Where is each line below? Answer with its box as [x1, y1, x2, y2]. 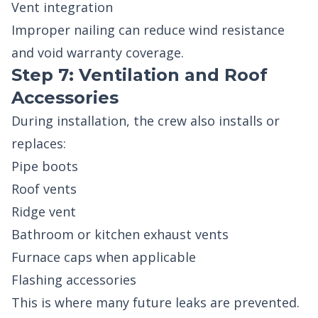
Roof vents [11, 180, 77, 197]
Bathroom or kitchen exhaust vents [11, 226, 229, 243]
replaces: [11, 135, 66, 152]
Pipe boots [11, 158, 78, 175]
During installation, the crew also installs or [11, 112, 280, 129]
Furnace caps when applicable [11, 248, 196, 265]
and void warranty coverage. [11, 44, 184, 61]
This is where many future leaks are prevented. [11, 294, 300, 311]
